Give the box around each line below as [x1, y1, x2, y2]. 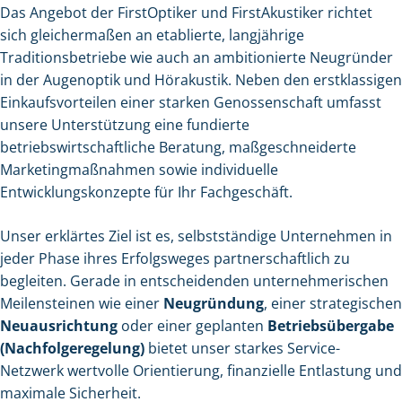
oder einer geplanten [118, 316, 267, 336]
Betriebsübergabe [267, 316, 394, 336]
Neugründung [163, 293, 264, 314]
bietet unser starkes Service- [144, 338, 340, 359]
